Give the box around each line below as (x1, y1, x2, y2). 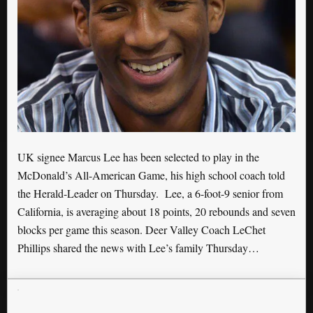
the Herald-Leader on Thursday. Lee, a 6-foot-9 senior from (17, 186, 283, 201)
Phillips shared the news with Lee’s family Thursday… (17, 240, 259, 256)
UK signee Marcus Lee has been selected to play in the (17, 150, 259, 165)
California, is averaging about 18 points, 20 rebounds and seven (17, 204, 296, 219)
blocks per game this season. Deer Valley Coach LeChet (17, 222, 265, 238)
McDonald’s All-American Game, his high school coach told (17, 168, 285, 183)
